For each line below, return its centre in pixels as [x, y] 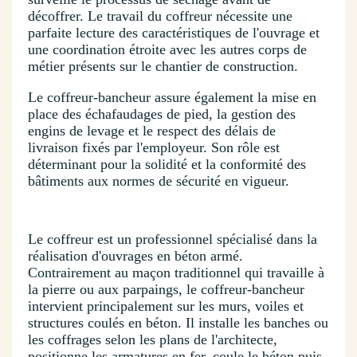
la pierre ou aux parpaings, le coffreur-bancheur [166, 290]
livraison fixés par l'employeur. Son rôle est [154, 148]
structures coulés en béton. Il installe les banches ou [178, 323]
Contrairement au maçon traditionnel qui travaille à [176, 273]
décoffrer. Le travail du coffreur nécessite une [160, 16]
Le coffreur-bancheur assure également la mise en [172, 98]
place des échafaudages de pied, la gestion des [162, 114]
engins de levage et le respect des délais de [152, 131]
